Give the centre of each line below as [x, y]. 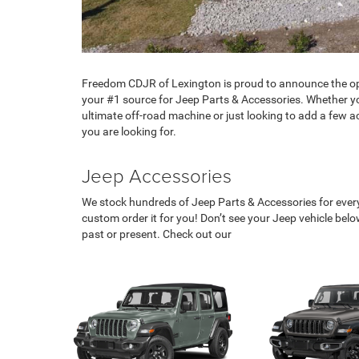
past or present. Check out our [157, 234]
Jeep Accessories [157, 175]
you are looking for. [129, 132]
